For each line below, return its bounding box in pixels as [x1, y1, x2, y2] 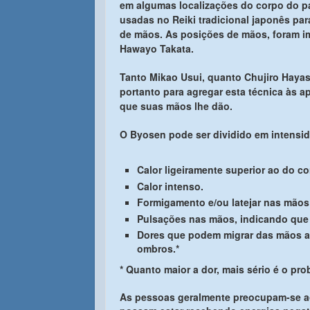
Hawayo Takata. [120, 42, 194, 55]
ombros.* [137, 241, 179, 255]
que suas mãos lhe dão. [120, 99, 232, 113]
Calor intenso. [137, 179, 203, 193]
